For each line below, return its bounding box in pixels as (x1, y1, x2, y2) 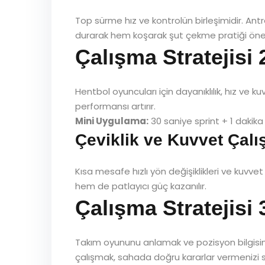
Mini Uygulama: (75, 115, 148, 127)
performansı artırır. (75, 100, 156, 112)
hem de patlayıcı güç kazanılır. (75, 180, 206, 192)
